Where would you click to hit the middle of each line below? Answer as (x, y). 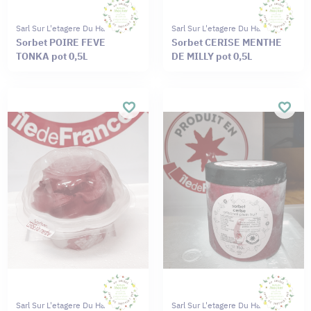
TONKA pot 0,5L (51, 56)
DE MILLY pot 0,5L (211, 56)
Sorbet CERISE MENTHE (226, 42)
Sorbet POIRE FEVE (60, 42)
